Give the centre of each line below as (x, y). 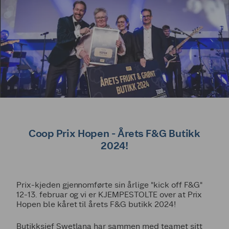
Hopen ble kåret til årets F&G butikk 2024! (96, 204)
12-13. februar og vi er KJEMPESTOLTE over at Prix (109, 194)
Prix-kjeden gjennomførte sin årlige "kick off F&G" (110, 185)
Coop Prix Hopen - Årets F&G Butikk (114, 133)
